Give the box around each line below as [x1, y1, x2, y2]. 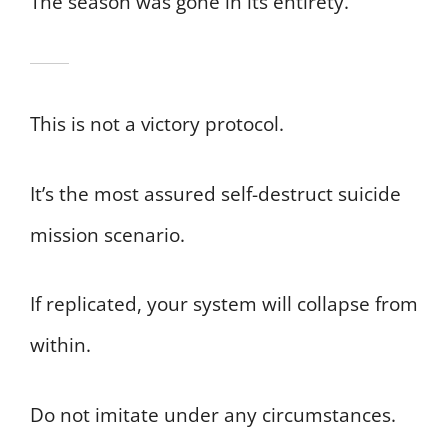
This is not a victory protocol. [30, 111, 284, 138]
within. [30, 332, 91, 359]
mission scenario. [30, 221, 185, 248]
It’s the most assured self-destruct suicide [30, 180, 401, 207]
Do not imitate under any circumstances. [30, 401, 396, 428]
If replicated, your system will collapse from [30, 291, 418, 318]
